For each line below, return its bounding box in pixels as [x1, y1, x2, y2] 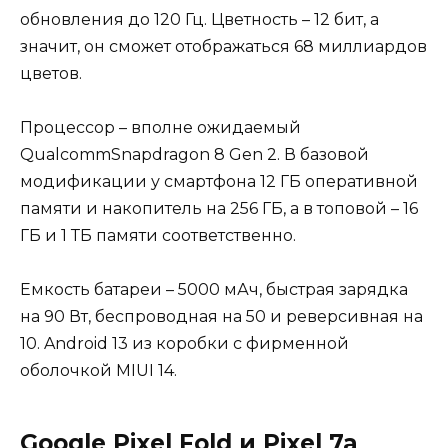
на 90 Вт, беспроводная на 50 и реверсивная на [20, 307, 423, 327]
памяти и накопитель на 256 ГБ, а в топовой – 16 [20, 199, 418, 219]
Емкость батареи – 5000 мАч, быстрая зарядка [20, 280, 408, 300]
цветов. [20, 64, 82, 84]
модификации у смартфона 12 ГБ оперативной [20, 172, 418, 192]
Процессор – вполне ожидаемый [20, 118, 301, 138]
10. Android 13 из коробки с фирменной [20, 334, 349, 354]
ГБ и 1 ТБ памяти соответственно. [20, 226, 296, 246]
